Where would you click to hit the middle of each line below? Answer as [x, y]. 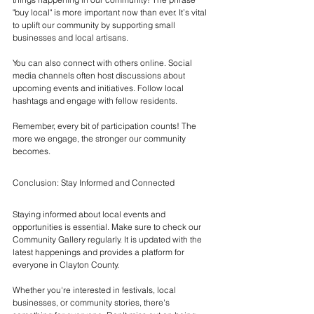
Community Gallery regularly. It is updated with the [108, 239]
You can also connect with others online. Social [103, 62]
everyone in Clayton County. [66, 264]
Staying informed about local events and [90, 214]
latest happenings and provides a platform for [100, 252]
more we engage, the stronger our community [100, 138]
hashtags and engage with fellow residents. [96, 100]
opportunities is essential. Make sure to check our [108, 226]
